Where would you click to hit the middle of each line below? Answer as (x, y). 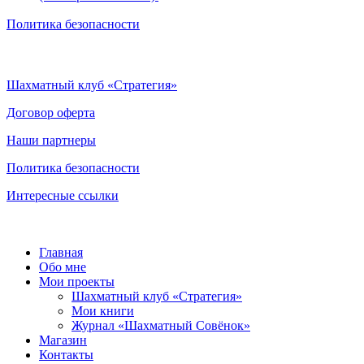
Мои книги (103, 310)
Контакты (66, 354)
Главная (61, 252)
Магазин (63, 340)
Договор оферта (51, 112)
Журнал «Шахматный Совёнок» (161, 325)
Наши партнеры (51, 140)
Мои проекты (77, 281)
